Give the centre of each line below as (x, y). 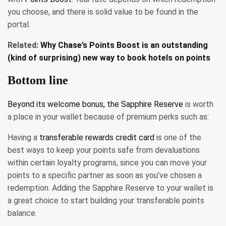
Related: (24, 45)
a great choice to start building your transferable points (106, 200)
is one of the (178, 137)
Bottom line (38, 80)
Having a (23, 137)
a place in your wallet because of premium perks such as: (108, 117)
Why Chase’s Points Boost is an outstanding (124, 45)
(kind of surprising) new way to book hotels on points (109, 58)
